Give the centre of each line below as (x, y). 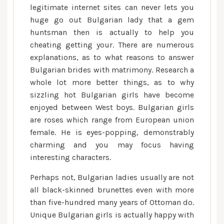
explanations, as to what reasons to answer (112, 57)
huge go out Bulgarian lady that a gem (112, 20)
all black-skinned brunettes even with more (112, 190)
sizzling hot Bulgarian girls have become (112, 95)
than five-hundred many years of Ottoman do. (112, 202)
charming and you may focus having (112, 145)
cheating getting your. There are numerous (112, 45)
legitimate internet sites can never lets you (112, 7)
